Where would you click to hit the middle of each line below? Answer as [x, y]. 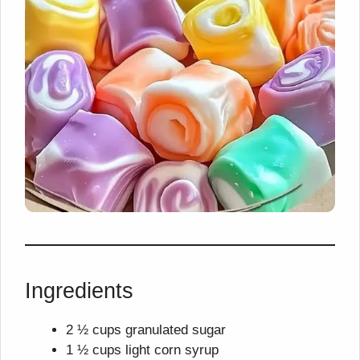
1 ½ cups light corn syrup [142, 350]
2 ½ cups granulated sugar [146, 330]
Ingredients [79, 291]
